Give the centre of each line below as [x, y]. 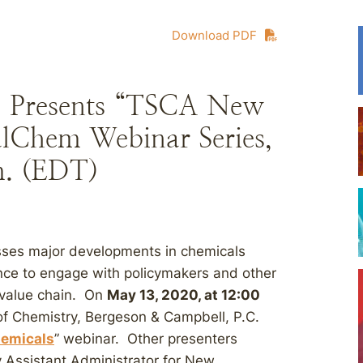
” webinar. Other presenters [146, 339]
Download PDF [214, 35]
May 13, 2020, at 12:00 [184, 295]
